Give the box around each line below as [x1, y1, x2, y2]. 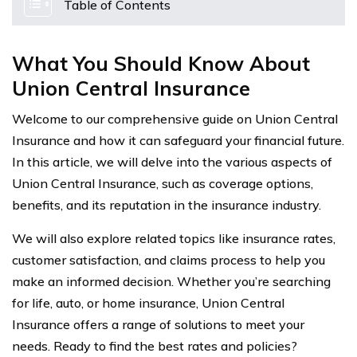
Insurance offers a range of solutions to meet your [12, 316, 304, 332]
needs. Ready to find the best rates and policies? [12, 338, 297, 354]
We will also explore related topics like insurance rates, [12, 230, 335, 246]
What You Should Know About [12, 51, 310, 76]
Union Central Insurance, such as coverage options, [12, 175, 313, 191]
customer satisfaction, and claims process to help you [12, 252, 325, 268]
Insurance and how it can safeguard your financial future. [12, 132, 344, 148]
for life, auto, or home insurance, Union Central [12, 295, 284, 311]
